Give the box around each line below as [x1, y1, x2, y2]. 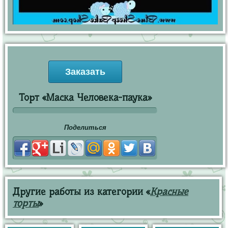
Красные [150, 186, 188, 197]
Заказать [65, 67, 105, 77]
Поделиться [64, 124, 106, 131]
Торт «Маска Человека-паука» [18, 92, 152, 103]
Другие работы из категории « [13, 186, 150, 197]
